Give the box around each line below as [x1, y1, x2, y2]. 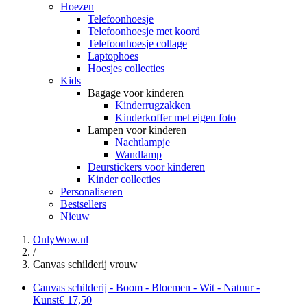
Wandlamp [115, 148, 162, 160]
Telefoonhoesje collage [88, 37, 187, 49]
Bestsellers [60, 197, 106, 210]
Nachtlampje [115, 136, 170, 148]
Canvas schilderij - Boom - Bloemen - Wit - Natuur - [33, 281, 260, 293]
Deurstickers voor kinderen [88, 160, 205, 173]
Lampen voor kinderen [88, 123, 186, 136]
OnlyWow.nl [33, 233, 88, 245]
